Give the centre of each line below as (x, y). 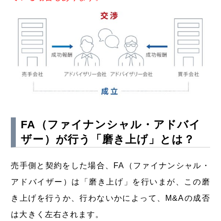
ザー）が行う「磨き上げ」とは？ (108, 139)
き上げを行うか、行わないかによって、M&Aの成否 (110, 198)
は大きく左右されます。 (57, 214)
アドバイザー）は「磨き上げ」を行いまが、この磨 (110, 182)
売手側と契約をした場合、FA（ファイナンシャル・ (110, 165)
